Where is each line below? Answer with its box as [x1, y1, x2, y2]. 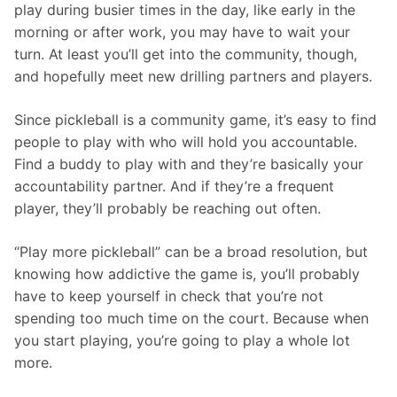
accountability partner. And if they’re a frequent [14, 177, 339, 196]
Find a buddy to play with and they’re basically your [14, 155, 368, 174]
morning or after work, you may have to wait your [14, 23, 354, 42]
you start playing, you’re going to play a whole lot [14, 331, 354, 350]
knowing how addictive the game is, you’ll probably [14, 265, 364, 284]
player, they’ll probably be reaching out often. [14, 199, 325, 218]
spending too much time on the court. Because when [14, 309, 373, 328]
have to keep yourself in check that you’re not [14, 287, 328, 306]
